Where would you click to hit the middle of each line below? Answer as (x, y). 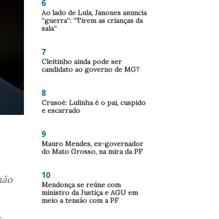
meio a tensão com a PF (80, 200)
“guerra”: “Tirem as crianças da (92, 21)
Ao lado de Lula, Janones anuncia (94, 13)
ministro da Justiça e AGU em (90, 193)
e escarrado (61, 110)
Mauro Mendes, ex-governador (92, 144)
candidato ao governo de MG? (90, 69)
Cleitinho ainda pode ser (82, 62)
